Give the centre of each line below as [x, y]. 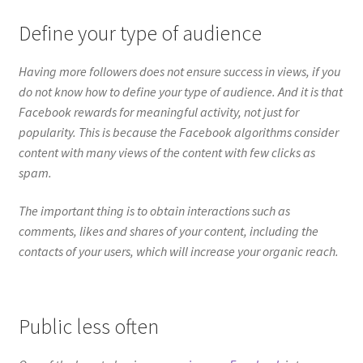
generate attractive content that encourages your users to [169, 236]
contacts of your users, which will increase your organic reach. [178, 103]
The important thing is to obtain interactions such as [154, 63]
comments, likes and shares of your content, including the [168, 83]
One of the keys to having [85, 216]
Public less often [88, 178]
